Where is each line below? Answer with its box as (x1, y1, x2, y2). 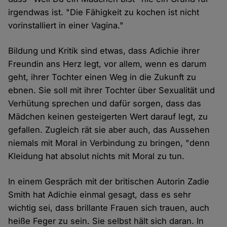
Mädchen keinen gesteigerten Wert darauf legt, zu (8, 111, 208, 122)
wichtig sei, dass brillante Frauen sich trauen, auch (8, 203, 210, 213)
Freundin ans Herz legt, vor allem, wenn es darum (8, 59, 207, 69)
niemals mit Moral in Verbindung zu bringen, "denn (8, 138, 210, 148)
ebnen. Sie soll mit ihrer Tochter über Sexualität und (8, 85, 215, 96)
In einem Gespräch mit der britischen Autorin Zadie (8, 176, 210, 187)
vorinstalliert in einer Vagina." (8, 20, 124, 31)
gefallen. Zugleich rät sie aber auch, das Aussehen (8, 125, 210, 135)
